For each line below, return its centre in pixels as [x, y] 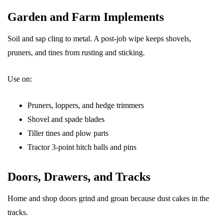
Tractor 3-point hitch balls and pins [82, 147]
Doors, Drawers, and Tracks [79, 177]
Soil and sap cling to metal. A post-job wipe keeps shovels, [99, 39]
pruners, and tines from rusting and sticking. [76, 53]
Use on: [20, 79]
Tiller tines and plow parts [68, 133]
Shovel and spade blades [66, 119]
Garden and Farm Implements [86, 17]
